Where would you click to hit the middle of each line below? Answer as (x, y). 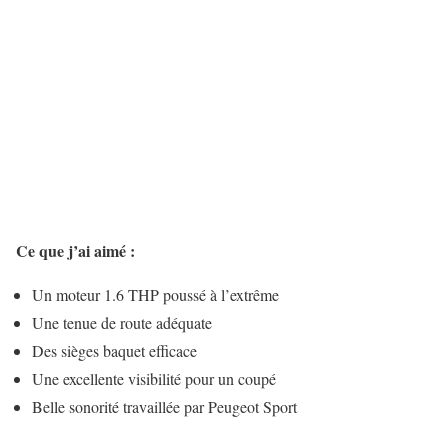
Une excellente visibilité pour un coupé (154, 378)
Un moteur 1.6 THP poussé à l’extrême (155, 294)
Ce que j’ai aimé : (75, 250)
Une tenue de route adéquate (122, 322)
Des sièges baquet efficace (114, 350)
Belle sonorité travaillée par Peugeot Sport (164, 406)
